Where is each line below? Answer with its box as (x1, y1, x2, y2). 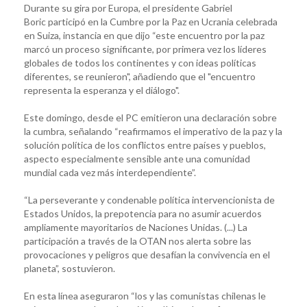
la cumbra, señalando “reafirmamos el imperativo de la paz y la (24, 125, 282, 137)
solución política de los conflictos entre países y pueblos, (24, 138, 266, 151)
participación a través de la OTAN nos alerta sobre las (24, 234, 251, 247)
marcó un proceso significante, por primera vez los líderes (24, 42, 267, 55)
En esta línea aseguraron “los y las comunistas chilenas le (24, 289, 266, 302)
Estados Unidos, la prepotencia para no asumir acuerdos (24, 207, 262, 219)
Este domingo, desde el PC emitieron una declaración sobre (24, 111, 277, 123)
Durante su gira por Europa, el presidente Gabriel (24, 1, 232, 14)
